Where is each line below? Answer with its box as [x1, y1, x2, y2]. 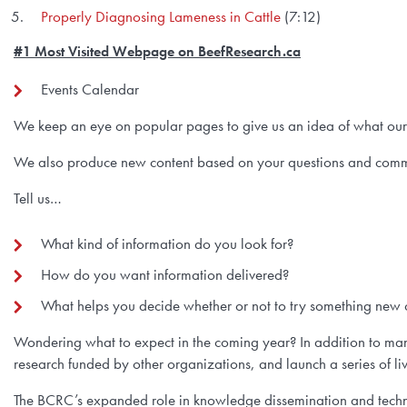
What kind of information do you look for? [41, 233, 293, 253]
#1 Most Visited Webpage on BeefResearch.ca [14, 42, 301, 61]
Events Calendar [41, 79, 139, 99]
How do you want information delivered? [41, 264, 289, 284]
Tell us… [14, 188, 62, 208]
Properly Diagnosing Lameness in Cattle [41, 6, 281, 26]
